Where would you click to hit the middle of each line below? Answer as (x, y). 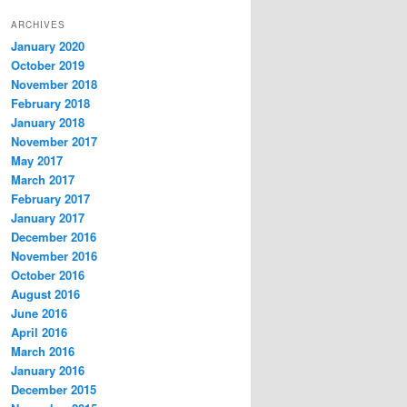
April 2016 (39, 332)
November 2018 (54, 84)
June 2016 (39, 313)
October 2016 (48, 274)
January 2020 (48, 45)
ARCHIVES (38, 24)
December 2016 (54, 236)
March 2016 (43, 351)
